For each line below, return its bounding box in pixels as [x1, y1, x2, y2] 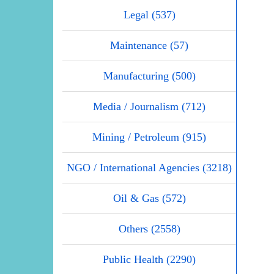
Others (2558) [118, 223, 180, 235]
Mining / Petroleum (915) [92, 131, 206, 144]
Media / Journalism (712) [93, 100, 206, 113]
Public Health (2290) [103, 253, 196, 266]
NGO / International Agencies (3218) [67, 161, 232, 174]
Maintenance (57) [110, 39, 188, 52]
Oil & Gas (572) [113, 192, 186, 205]
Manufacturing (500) [103, 70, 196, 83]
